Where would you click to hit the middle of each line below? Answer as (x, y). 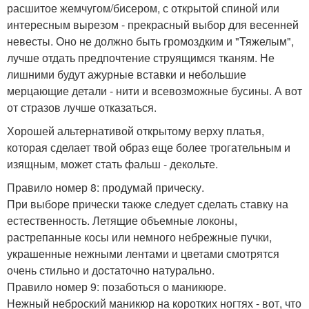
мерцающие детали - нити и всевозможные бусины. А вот (154, 91)
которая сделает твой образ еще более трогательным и (149, 148)
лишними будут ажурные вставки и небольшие (127, 74)
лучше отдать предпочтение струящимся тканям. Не (141, 58)
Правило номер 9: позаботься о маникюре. (117, 287)
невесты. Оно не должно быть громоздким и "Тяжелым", (150, 41)
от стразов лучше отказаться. (82, 108)
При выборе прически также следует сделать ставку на (148, 204)
